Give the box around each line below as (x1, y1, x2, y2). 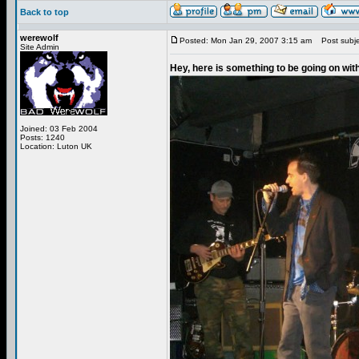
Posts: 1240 (20, 133, 65, 142)
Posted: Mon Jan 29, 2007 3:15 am (179, 36, 312, 45)
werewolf (20, 33, 58, 42)
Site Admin (20, 42, 59, 51)
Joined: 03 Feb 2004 (20, 124, 98, 133)
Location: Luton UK (20, 142, 92, 151)
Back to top (20, 7, 69, 17)
